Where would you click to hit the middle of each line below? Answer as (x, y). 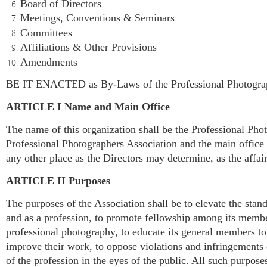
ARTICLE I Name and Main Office (88, 106)
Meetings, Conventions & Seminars (97, 18)
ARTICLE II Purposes (58, 180)
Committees (46, 32)
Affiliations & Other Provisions (89, 47)
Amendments (49, 62)
